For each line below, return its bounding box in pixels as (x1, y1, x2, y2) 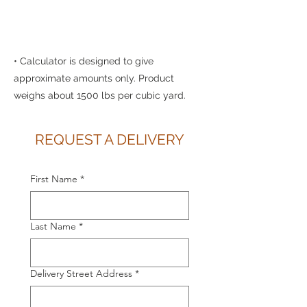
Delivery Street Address (30, 267, 132, 280)
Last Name (30, 220, 76, 232)
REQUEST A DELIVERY (35, 131, 184, 148)
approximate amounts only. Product (14, 73, 174, 84)
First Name (30, 173, 77, 185)
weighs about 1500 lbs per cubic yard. (14, 90, 186, 101)
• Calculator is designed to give (14, 56, 153, 66)
